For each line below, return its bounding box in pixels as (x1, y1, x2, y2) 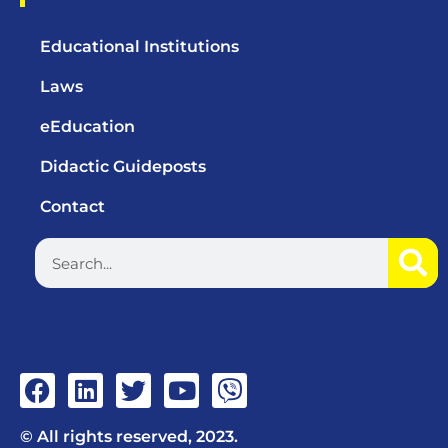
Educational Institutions (40, 37, 239, 57)
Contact (40, 197, 105, 217)
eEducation (40, 117, 135, 137)
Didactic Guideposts (40, 157, 206, 177)
